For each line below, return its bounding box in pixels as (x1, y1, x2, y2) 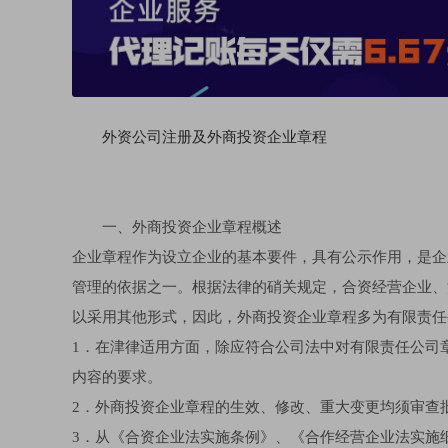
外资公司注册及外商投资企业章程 (102, 129, 327, 146)
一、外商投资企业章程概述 (102, 219, 282, 236)
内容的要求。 (72, 369, 162, 386)
